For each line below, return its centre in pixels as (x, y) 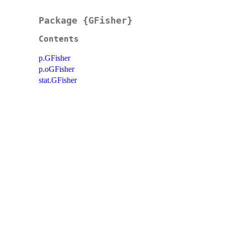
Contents (59, 39)
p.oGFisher (57, 69)
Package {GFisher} (86, 21)
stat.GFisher (58, 80)
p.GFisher (54, 58)
